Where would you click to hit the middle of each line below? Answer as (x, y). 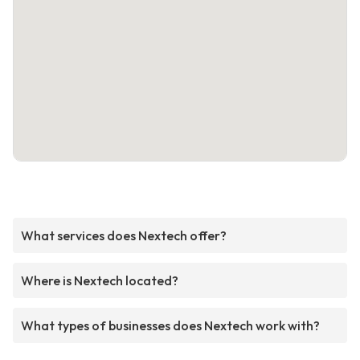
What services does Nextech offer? (124, 236)
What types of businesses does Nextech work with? (170, 326)
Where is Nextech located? (100, 281)
